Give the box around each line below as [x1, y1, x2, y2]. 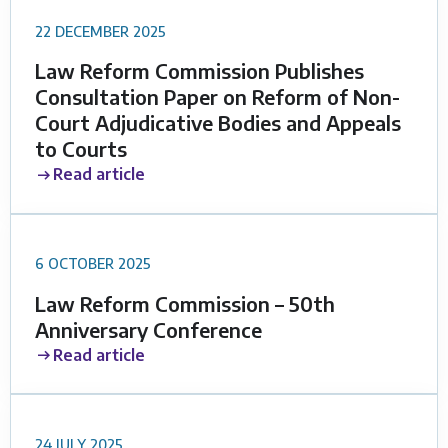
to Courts [35, 136, 127, 162]
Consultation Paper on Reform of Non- [35, 84, 400, 110]
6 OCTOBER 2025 [35, 254, 151, 273]
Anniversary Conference [35, 316, 262, 342]
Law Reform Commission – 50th [35, 290, 335, 316]
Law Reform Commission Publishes [35, 58, 364, 84]
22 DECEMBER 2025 [35, 21, 166, 40]
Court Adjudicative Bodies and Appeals [35, 110, 401, 136]
